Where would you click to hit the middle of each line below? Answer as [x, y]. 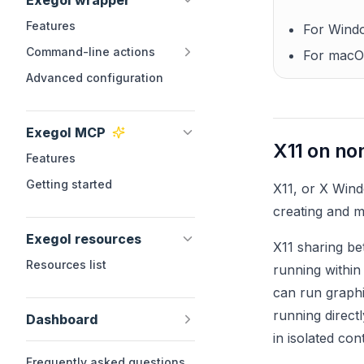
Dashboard [62, 319]
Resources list [66, 264]
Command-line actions [91, 52]
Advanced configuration [95, 78]
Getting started [69, 184]
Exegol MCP [66, 132]
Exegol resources [84, 239]
